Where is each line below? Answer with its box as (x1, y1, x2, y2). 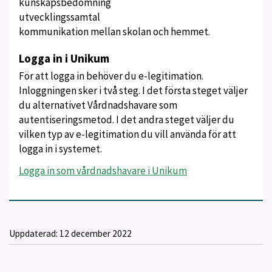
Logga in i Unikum (19, 51, 109, 66)
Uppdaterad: (9, 227, 59, 239)
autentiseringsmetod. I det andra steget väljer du (19, 113, 234, 126)
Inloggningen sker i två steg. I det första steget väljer (19, 84, 248, 97)
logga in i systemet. (19, 142, 102, 155)
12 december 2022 (59, 227, 132, 239)
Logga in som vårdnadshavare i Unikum (19, 164, 187, 177)
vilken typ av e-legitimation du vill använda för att (19, 127, 236, 141)
